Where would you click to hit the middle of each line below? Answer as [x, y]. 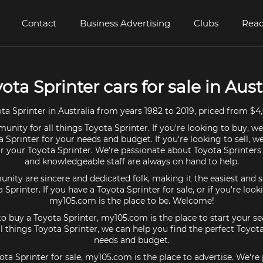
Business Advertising [125, 23]
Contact [39, 23]
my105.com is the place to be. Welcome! [131, 201]
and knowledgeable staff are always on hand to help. [131, 161]
